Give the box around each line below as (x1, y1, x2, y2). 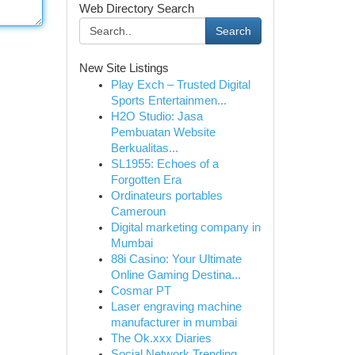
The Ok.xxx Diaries (110, 332, 212, 345)
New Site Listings (78, 62, 169, 74)
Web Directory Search (78, 2, 194, 15)
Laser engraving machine (110, 300, 242, 313)
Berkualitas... (110, 142, 178, 155)
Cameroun (110, 205, 166, 218)
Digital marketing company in (110, 221, 261, 234)
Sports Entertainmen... (110, 94, 227, 107)
